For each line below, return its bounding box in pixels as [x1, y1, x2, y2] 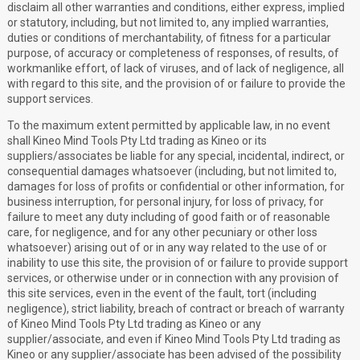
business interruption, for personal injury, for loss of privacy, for [7, 195, 324, 209]
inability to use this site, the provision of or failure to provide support [7, 256, 348, 270]
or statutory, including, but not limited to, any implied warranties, [7, 16, 329, 30]
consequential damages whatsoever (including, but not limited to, [7, 165, 337, 178]
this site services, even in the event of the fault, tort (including [7, 287, 317, 301]
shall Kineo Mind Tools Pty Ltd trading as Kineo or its [7, 134, 267, 148]
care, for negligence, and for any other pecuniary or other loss [7, 226, 317, 239]
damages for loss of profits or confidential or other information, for [7, 180, 345, 194]
